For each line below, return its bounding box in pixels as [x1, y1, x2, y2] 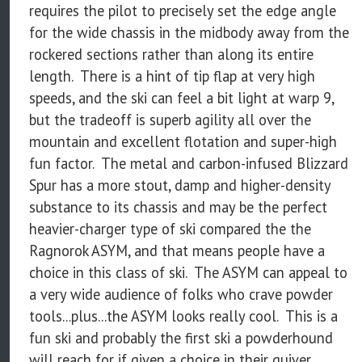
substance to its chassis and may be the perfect [29, 196, 327, 217]
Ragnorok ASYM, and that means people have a [29, 240, 325, 260]
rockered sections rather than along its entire [29, 44, 314, 64]
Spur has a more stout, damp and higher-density [29, 175, 330, 195]
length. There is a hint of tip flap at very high [29, 65, 315, 86]
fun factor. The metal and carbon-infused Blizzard [29, 153, 348, 173]
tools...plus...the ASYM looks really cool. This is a [29, 305, 338, 326]
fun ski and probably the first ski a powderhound [29, 327, 333, 347]
